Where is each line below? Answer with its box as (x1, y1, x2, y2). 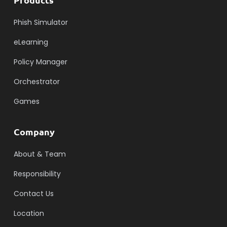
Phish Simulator (13, 17, 68, 27)
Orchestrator (13, 76, 60, 87)
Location (13, 208, 44, 218)
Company (13, 125, 55, 137)
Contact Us (13, 188, 54, 199)
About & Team (13, 148, 66, 159)
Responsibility (13, 168, 61, 179)
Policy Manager (13, 56, 67, 67)
